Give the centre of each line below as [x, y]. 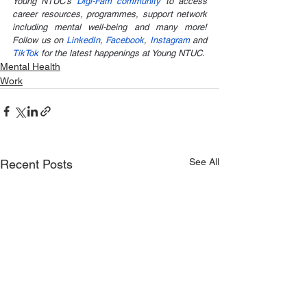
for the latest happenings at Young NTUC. [123, 53]
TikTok [27, 53]
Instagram [170, 40]
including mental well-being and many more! [110, 27]
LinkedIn [83, 40]
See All [204, 161]
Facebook [125, 40]
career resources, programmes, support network [110, 14]
